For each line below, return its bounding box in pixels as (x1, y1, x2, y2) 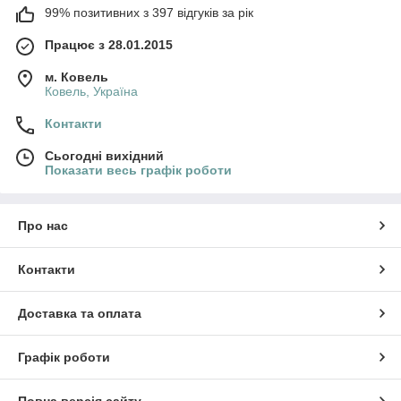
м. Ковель (45, 70, 108, 85)
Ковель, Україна (45, 84, 138, 99)
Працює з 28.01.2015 (45, 38, 173, 53)
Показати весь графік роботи (45, 163, 232, 178)
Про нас (18, 218, 68, 234)
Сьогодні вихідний (45, 149, 164, 164)
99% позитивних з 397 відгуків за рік (45, 5, 253, 21)
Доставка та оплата (18, 306, 141, 321)
